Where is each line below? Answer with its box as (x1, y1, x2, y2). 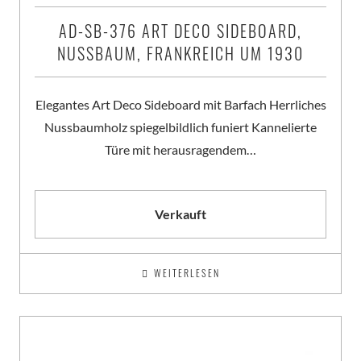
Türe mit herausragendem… (105, 141, 256, 157)
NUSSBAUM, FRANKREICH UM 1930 (57, 40, 304, 65)
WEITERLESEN (153, 265, 220, 280)
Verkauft (155, 205, 206, 222)
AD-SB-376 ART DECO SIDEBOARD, (59, 18, 302, 43)
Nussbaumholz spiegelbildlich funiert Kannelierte (44, 118, 317, 135)
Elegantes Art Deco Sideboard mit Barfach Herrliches (35, 96, 326, 112)
